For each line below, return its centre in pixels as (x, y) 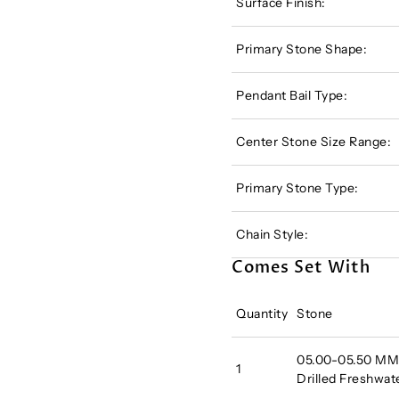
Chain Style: (273, 235)
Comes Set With (301, 268)
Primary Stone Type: (297, 188)
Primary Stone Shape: (302, 49)
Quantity (262, 314)
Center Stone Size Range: (314, 142)
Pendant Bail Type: (292, 96)
